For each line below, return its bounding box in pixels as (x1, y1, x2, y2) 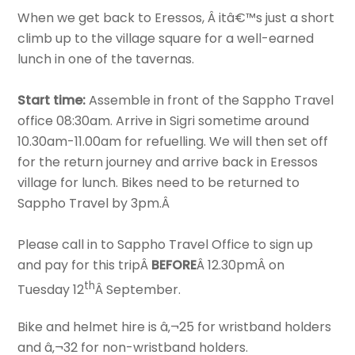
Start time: (17, 90, 86, 109)
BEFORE (151, 255, 197, 274)
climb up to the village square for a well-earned (17, 29, 315, 48)
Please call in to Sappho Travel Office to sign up (17, 235, 314, 254)
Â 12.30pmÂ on (197, 255, 285, 274)
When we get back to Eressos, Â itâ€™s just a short (17, 8, 335, 27)
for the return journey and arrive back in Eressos (17, 152, 319, 171)
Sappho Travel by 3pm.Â (17, 193, 174, 212)
